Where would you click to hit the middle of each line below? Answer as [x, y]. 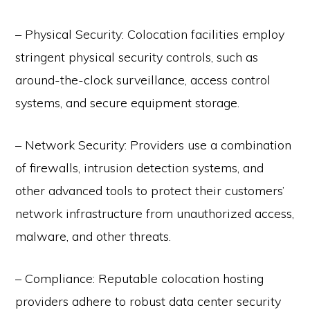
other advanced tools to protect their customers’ [150, 191]
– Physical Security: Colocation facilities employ [150, 35]
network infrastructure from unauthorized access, [155, 214]
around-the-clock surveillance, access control [143, 80]
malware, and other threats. [93, 237]
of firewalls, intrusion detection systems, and [140, 168]
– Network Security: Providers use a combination [154, 145]
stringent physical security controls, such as [137, 57]
